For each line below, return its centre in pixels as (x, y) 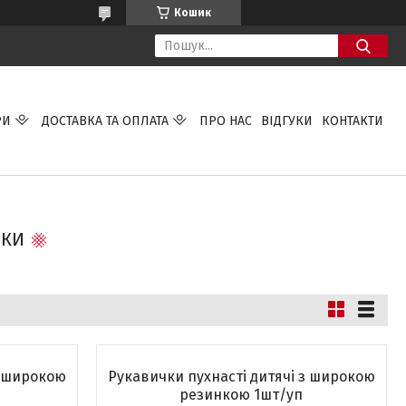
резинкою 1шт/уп (242, 395)
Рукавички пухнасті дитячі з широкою (241, 377)
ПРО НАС (225, 121)
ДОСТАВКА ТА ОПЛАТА (105, 121)
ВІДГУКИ (286, 121)
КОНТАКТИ (352, 121)
